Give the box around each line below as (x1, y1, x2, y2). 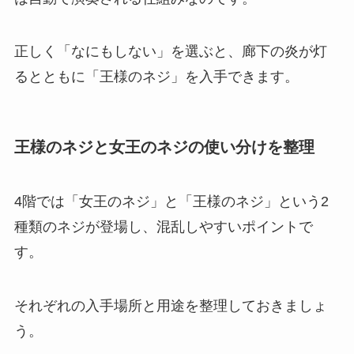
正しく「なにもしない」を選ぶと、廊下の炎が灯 (13, 43, 327, 60)
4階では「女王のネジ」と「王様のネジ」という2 (13, 194, 329, 210)
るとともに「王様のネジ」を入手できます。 (13, 69, 299, 85)
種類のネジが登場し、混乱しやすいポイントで (13, 219, 313, 235)
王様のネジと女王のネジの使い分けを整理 (13, 137, 314, 156)
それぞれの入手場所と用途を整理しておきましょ (13, 297, 327, 314)
